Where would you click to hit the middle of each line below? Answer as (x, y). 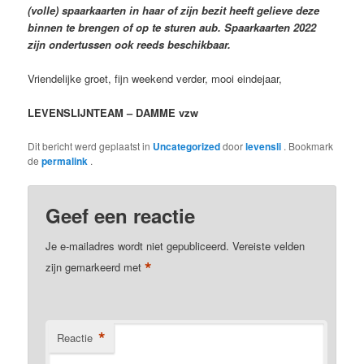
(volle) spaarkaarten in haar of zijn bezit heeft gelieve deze (174, 11)
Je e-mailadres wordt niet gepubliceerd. (138, 245)
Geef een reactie (121, 215)
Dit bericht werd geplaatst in (91, 145)
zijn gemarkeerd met (95, 266)
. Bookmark (309, 145)
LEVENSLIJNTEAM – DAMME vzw (113, 113)
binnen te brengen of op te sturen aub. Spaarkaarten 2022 (172, 28)
